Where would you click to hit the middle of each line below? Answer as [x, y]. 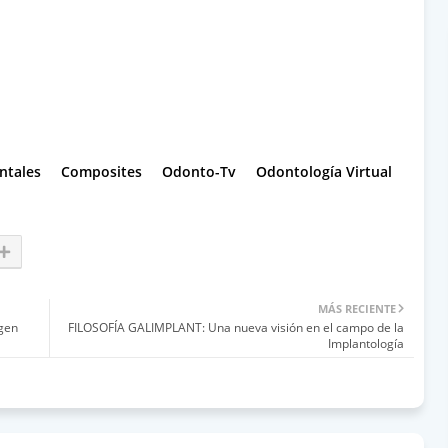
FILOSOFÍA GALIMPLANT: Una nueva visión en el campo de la [236, 327]
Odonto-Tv [199, 171]
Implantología [366, 343]
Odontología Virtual [324, 171]
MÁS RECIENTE [357, 308]
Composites [101, 171]
